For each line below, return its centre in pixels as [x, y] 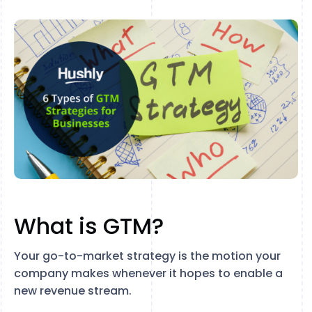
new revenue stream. [73, 290]
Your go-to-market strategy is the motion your [147, 256]
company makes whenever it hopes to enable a [148, 273]
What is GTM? [89, 226]
